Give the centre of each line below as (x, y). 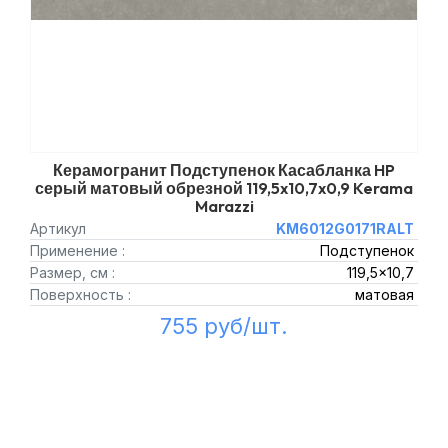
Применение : (77, 250)
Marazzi (224, 206)
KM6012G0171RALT (344, 228)
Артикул (58, 228)
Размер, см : (72, 272)
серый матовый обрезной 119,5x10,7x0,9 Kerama (224, 188)
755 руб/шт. (224, 326)
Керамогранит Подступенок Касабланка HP (224, 170)
